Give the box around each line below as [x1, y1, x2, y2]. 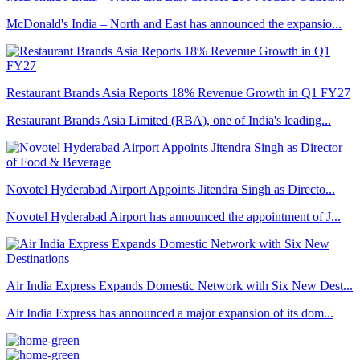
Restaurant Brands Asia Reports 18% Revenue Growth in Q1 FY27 [6, 86, 350, 100]
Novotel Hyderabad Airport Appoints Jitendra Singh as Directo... [6, 182, 335, 197]
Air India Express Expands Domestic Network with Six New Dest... [6, 279, 353, 293]
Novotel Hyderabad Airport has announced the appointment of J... [6, 210, 341, 224]
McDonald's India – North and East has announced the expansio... [6, 17, 342, 31]
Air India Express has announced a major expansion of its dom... [6, 306, 333, 321]
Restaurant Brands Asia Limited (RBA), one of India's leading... [6, 113, 331, 128]
